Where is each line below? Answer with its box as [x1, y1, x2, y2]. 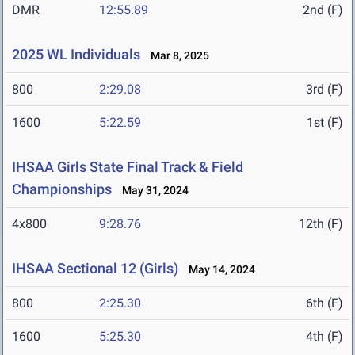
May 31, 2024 [115, 184, 189, 197]
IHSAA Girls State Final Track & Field [12, 158, 243, 176]
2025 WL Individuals [12, 46, 140, 63]
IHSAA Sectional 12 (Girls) [12, 260, 178, 277]
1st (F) [307, 115, 343, 131]
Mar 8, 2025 [143, 49, 209, 63]
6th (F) [306, 296, 343, 311]
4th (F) [306, 329, 343, 345]
